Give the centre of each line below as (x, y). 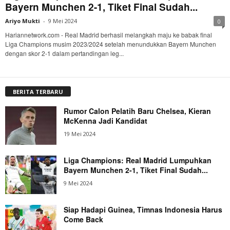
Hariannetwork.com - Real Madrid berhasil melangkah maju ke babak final (109, 34)
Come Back (83, 219)
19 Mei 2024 (80, 133)
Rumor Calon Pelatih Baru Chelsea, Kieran (137, 111)
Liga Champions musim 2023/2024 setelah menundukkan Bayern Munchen (111, 44)
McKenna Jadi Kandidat (106, 120)
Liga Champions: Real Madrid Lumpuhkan (138, 160)
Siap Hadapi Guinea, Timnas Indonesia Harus (143, 209)
